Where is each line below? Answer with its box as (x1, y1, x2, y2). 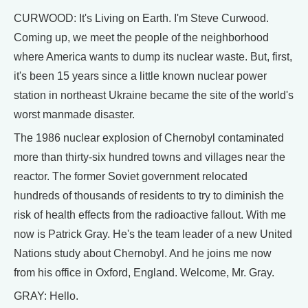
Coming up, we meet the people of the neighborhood (14, 32, 269, 43)
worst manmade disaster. (14, 109, 135, 120)
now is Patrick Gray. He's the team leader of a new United (14, 228, 292, 240)
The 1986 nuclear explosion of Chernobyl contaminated (14, 132, 284, 144)
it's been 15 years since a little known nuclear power (14, 70, 267, 82)
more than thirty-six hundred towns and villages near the (14, 151, 285, 163)
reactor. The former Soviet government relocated (14, 170, 247, 182)
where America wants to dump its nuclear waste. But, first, (14, 51, 292, 63)
